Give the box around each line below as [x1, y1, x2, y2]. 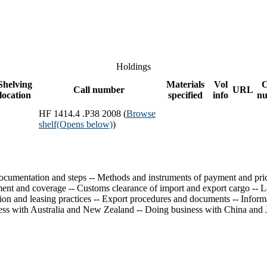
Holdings [116, 61, 151, 72]
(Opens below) [57, 119, 113, 129]
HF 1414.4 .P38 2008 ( [39, 108, 126, 119]
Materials [166, 79, 204, 89]
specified [167, 89, 203, 100]
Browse [126, 108, 156, 119]
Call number [73, 84, 125, 95]
